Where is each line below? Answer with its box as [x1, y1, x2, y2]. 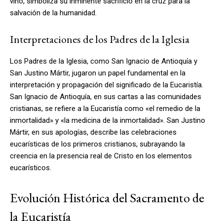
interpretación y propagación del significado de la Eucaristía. [10, 80, 203, 89]
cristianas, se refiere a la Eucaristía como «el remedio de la [10, 104, 200, 113]
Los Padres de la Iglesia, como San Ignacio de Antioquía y [10, 56, 197, 66]
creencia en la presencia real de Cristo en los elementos [10, 151, 192, 160]
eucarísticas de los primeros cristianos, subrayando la [10, 139, 185, 148]
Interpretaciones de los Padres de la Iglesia [10, 32, 189, 46]
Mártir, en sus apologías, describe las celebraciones [10, 127, 177, 137]
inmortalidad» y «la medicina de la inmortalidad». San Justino [10, 115, 205, 125]
